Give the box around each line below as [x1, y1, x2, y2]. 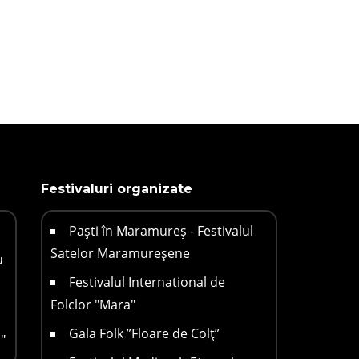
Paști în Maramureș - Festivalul [68, 222, 253, 240]
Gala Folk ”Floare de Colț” [68, 325, 220, 343]
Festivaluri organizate [40, 181, 192, 197]
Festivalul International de [68, 273, 225, 292]
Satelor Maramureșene [50, 244, 190, 263]
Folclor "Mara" [50, 296, 135, 314]
